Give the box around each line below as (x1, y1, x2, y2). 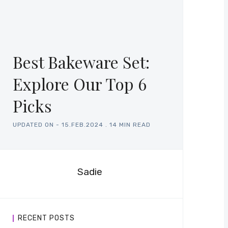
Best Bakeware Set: (13, 51, 150, 73)
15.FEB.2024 (62, 121, 103, 129)
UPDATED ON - (13, 121, 60, 129)
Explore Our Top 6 (13, 73, 147, 95)
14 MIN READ (109, 121, 151, 129)
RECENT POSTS (18, 214, 75, 223)
